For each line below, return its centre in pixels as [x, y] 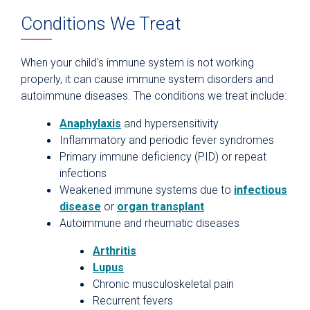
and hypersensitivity [170, 124]
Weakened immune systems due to [147, 190]
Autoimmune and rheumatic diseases [149, 224]
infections [83, 174]
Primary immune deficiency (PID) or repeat [163, 157]
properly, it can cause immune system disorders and [147, 80]
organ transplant [161, 207]
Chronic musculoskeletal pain [163, 284]
